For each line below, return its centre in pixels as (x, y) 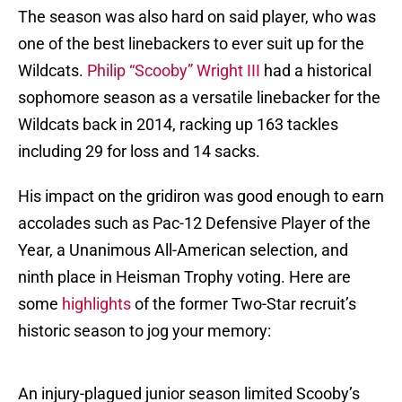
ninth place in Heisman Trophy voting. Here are (184, 277)
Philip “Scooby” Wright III (174, 71)
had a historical (316, 71)
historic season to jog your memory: (144, 331)
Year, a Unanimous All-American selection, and (183, 250)
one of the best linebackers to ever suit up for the (191, 44)
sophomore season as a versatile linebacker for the (199, 98)
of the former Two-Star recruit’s (244, 304)
